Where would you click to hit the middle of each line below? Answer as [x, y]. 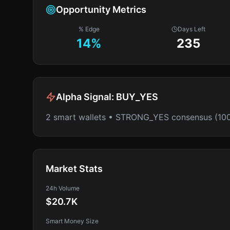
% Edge [89, 29]
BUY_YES [137, 97]
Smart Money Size [72, 221]
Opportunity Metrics [101, 9]
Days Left [192, 29]
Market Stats [74, 169]
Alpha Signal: [86, 97]
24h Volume [63, 188]
